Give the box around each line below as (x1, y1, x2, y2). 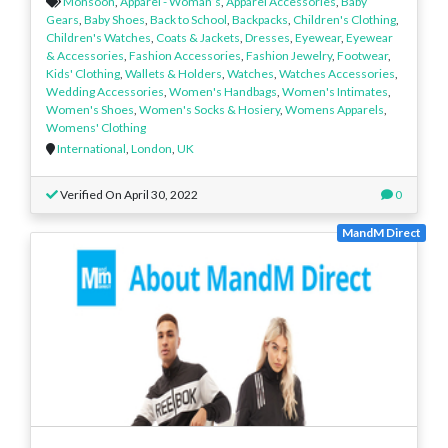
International (57, 140, 126, 156)
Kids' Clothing (46, 65, 120, 81)
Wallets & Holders (125, 65, 222, 81)
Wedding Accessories (46, 83, 164, 99)
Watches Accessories (279, 65, 395, 81)
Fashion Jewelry (246, 47, 332, 63)
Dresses (245, 29, 290, 45)
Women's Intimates (282, 83, 388, 99)
